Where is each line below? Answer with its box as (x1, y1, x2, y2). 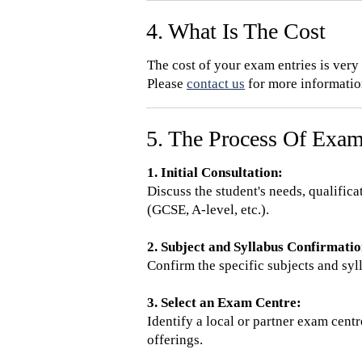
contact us (187, 76, 245, 91)
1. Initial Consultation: (147, 165, 283, 180)
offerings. (147, 332, 203, 347)
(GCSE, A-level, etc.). (147, 202, 269, 217)
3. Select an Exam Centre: (147, 295, 301, 310)
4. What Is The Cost (146, 19, 326, 44)
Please (147, 76, 187, 91)
